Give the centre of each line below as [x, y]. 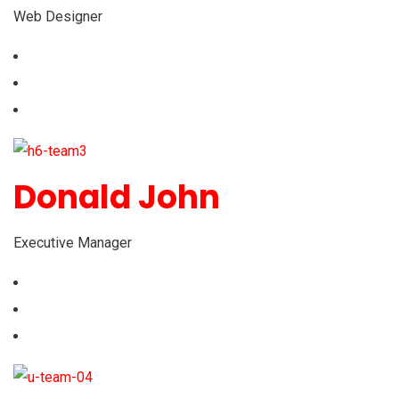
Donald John [117, 197]
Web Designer [58, 17]
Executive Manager [73, 242]
